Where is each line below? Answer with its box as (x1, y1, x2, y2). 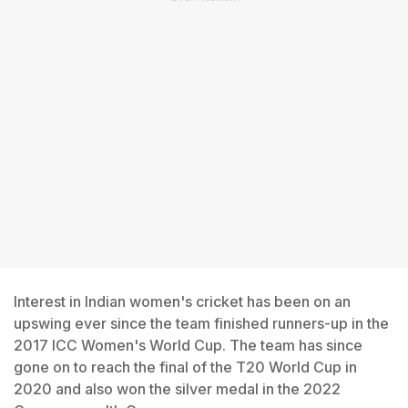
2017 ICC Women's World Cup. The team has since (14, 336, 362, 354)
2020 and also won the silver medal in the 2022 (14, 380, 341, 398)
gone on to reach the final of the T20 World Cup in (14, 358, 357, 376)
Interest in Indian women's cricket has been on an (14, 292, 351, 311)
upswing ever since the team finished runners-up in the (14, 314, 389, 332)
